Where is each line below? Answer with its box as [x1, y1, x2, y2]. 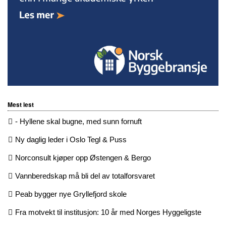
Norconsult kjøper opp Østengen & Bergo [15, 153, 151, 162]
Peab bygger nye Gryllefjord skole [15, 190, 127, 199]
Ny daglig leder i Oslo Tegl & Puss [15, 135, 127, 144]
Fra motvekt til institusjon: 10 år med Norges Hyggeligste [15, 208, 201, 217]
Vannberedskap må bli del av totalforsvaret [15, 172, 155, 181]
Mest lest [8, 100, 34, 109]
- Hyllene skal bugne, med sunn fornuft [15, 117, 142, 126]
